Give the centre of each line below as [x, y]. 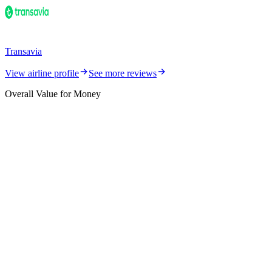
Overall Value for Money [53, 93]
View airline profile [42, 73]
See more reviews [123, 73]
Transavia [23, 51]
